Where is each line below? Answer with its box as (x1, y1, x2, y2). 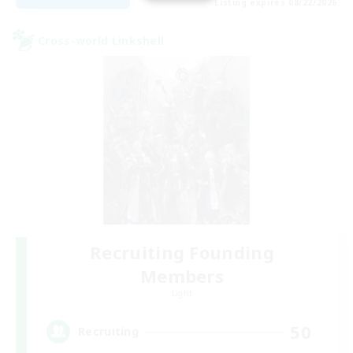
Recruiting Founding (90, 240, 274, 264)
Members (139, 263, 225, 288)
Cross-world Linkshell (38, 32, 165, 48)
